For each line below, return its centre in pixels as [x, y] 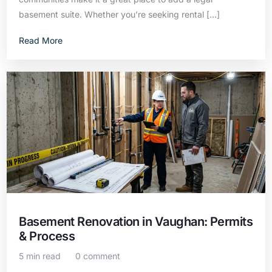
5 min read [40, 256]
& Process [47, 236]
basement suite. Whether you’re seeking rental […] [120, 14]
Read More [41, 40]
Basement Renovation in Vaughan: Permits [136, 222]
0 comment [98, 256]
